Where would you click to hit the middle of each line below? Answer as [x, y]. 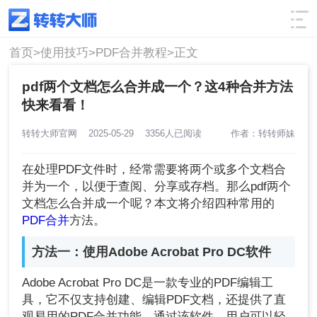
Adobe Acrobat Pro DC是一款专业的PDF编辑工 [148, 283]
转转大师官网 [56, 133]
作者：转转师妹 [263, 133]
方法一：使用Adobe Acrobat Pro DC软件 [152, 252]
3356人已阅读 [171, 133]
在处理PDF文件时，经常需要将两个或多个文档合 [154, 170]
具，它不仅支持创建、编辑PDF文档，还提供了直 [154, 300]
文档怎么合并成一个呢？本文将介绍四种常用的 [149, 204]
